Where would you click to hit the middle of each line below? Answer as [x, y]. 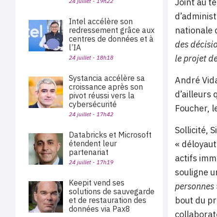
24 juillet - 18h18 [91, 57]
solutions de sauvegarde [112, 191]
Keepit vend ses [97, 183]
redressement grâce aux [112, 30]
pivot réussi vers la [102, 95]
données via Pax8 [101, 209]
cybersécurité [93, 104]
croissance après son [106, 87]
